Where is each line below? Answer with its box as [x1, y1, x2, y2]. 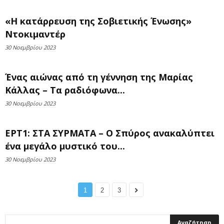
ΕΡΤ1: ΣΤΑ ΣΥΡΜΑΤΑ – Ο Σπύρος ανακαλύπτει [5, 127, 214, 139]
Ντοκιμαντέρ [5, 28, 65, 40]
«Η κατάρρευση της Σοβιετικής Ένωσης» [5, 15, 191, 27]
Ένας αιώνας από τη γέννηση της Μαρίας [5, 71, 193, 83]
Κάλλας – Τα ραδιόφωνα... [5, 84, 125, 96]
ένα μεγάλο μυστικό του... [5, 140, 125, 152]
